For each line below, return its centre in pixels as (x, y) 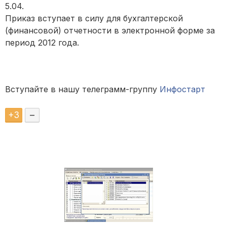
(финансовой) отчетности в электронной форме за (110, 31)
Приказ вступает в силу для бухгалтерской (94, 18)
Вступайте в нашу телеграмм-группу (82, 89)
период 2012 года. (42, 43)
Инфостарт (182, 89)
